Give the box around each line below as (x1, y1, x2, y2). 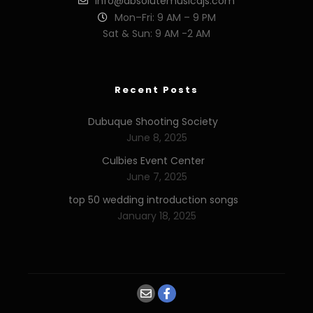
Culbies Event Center (101, 154, 205, 168)
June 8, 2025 (126, 131, 187, 145)
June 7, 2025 (126, 170, 187, 184)
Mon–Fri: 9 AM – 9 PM (114, 10, 216, 24)
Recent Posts (115, 83, 198, 96)
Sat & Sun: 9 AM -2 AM (103, 27, 210, 41)
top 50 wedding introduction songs (68, 193, 238, 207)
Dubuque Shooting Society (88, 115, 218, 129)
